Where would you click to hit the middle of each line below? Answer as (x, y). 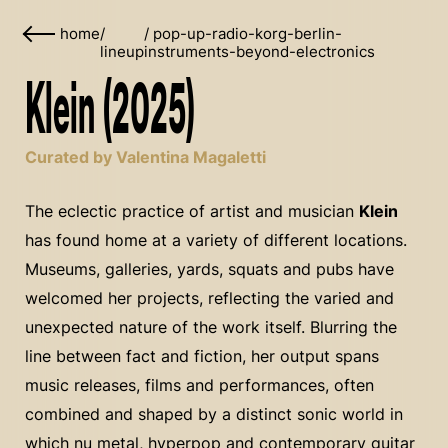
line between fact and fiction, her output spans (202, 356)
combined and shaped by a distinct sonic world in (214, 414)
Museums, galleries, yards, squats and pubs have (209, 269)
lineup (122, 52)
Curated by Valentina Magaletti (145, 157)
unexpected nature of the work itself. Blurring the (211, 327)
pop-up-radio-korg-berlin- (247, 34)
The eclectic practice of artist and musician (192, 211)
